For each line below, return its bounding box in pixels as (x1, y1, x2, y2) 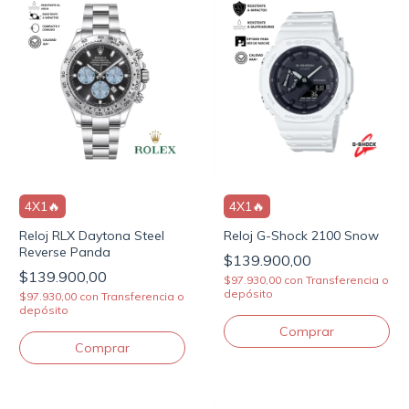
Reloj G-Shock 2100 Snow (224, 227, 379, 245)
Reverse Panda (19, 244, 110, 261)
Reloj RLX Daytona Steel (19, 227, 164, 245)
